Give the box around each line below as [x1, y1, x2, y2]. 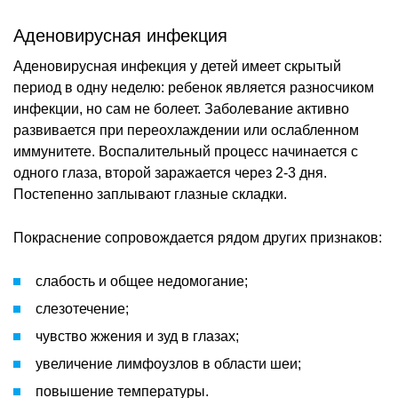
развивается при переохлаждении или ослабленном [13, 122, 359, 138]
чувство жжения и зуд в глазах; [36, 328, 239, 344]
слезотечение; [36, 300, 129, 316]
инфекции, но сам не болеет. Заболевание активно [13, 100, 349, 116]
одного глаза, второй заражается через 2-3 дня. [13, 164, 327, 180]
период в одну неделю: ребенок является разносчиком [13, 79, 374, 95]
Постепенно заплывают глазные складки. [13, 186, 287, 202]
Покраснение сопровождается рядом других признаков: [13, 229, 382, 245]
